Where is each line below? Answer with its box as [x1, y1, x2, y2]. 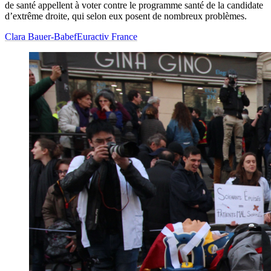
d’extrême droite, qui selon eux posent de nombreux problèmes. [5, 11, 247, 22]
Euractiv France [77, 31, 137, 42]
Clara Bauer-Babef [5, 31, 77, 42]
